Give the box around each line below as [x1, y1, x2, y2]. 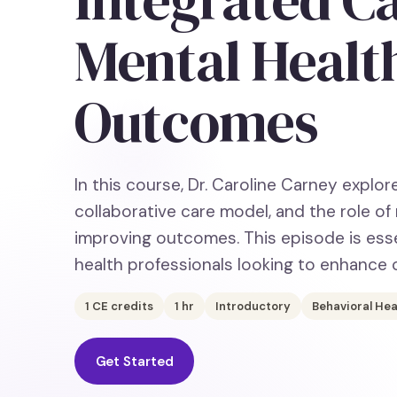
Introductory [215, 299, 291, 314]
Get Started [95, 352, 174, 370]
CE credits [90, 299, 153, 314]
